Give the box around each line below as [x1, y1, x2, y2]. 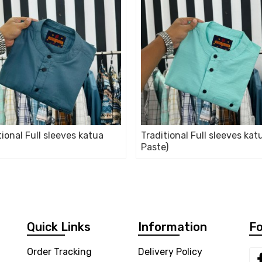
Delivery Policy [138, 246, 202, 257]
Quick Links [27, 220, 91, 234]
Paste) [141, 142, 168, 153]
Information [138, 220, 207, 234]
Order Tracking [27, 246, 92, 257]
